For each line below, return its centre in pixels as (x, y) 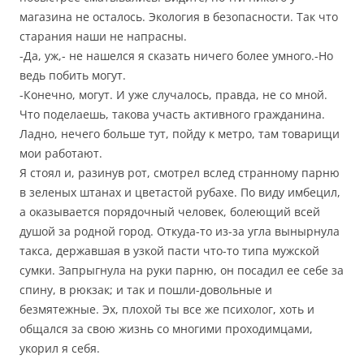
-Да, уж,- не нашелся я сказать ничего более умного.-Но (176, 56)
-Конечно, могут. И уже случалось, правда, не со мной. (173, 95)
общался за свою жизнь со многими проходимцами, (166, 329)
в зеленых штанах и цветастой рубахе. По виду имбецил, (180, 192)
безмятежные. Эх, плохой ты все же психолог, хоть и (167, 309)
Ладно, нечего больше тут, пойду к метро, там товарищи (180, 134)
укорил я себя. (60, 348)
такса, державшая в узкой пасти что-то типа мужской (169, 251)
